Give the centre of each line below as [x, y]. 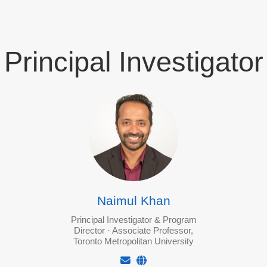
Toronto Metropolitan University [133, 241]
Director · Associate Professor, [133, 231]
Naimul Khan [133, 201]
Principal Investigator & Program [133, 220]
